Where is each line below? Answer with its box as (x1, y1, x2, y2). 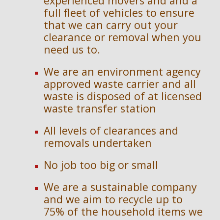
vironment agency (110, 64, 201, 79)
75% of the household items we (44, 204, 203, 219)
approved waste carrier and (44, 77, 185, 91)
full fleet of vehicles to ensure (44, 5, 195, 20)
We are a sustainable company (44, 180, 197, 194)
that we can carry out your (44, 18, 178, 32)
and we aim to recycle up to (44, 192, 183, 206)
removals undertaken (44, 136, 152, 150)
